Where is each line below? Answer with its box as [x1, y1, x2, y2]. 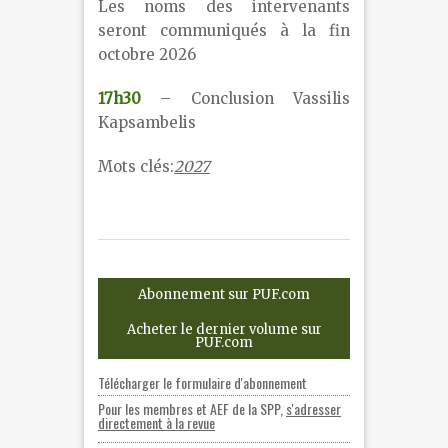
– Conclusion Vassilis [141, 89, 350, 109]
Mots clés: [98, 157, 174, 177]
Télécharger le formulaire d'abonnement [98, 372, 307, 394]
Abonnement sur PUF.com [138, 286, 310, 304]
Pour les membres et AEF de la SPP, [98, 398, 286, 420]
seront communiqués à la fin [98, 21, 350, 41]
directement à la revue [98, 412, 215, 434]
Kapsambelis [98, 113, 196, 133]
